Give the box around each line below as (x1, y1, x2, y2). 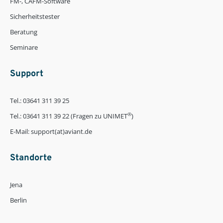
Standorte (10, 152, 52, 164)
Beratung (10, 27, 37, 36)
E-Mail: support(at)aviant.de (10, 126, 92, 136)
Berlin (10, 195, 27, 205)
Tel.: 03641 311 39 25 (10, 96, 69, 105)
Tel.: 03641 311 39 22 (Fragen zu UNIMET (10, 111, 127, 120)
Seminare (10, 42, 38, 52)
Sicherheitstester (10, 11, 60, 21)
